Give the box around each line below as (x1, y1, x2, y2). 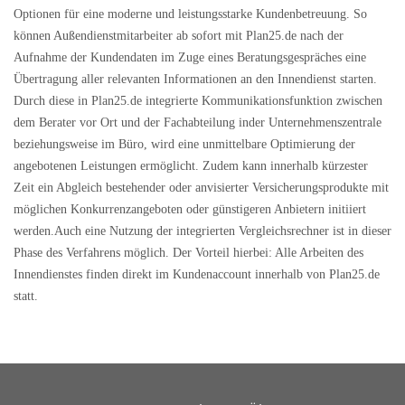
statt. (14, 289, 38, 303)
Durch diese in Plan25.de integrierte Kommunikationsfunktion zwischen (14, 94, 382, 108)
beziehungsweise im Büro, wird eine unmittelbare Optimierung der (14, 137, 355, 151)
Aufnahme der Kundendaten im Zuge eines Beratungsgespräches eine (14, 51, 366, 64)
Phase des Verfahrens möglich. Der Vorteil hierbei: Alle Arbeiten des (14, 246, 363, 259)
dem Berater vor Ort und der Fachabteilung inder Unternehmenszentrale (14, 116, 381, 129)
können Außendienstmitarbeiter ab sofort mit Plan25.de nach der (14, 29, 344, 42)
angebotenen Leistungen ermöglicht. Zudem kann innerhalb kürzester (14, 159, 368, 173)
